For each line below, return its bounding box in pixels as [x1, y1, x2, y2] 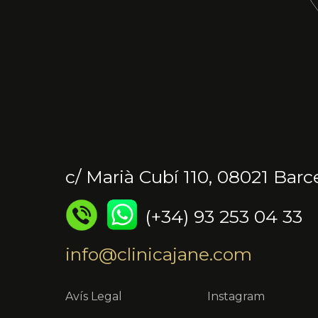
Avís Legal [65, 290, 122, 304]
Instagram [207, 290, 265, 304]
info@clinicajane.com [65, 243, 252, 265]
